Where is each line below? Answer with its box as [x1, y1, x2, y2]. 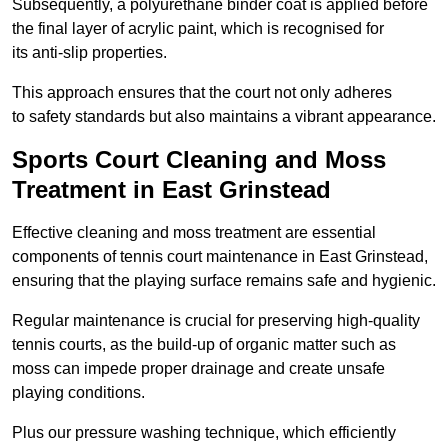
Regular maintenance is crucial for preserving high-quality [12, 312, 420, 330]
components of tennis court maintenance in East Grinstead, [12, 248, 428, 266]
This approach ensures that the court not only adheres [12, 84, 392, 102]
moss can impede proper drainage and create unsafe [12, 360, 385, 378]
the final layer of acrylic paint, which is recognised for [12, 20, 384, 38]
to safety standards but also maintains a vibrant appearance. [12, 108, 436, 126]
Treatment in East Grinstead [12, 176, 331, 204]
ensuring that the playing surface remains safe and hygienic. [12, 272, 436, 290]
